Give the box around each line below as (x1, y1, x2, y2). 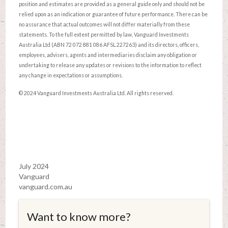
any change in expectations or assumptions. (18, 72, 123, 78)
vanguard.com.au (18, 182, 72, 191)
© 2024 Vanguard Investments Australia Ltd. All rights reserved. (18, 90, 174, 96)
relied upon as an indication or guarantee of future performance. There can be (18, 11, 208, 17)
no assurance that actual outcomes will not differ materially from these (18, 21, 190, 27)
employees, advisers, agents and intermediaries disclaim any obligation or (18, 51, 197, 58)
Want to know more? (26, 210, 131, 224)
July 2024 (18, 162, 49, 171)
